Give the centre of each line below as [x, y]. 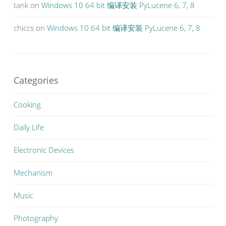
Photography [36, 218]
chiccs [24, 28]
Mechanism [33, 173]
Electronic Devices [44, 150]
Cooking [27, 104]
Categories [36, 80]
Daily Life [29, 127]
